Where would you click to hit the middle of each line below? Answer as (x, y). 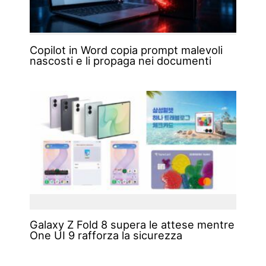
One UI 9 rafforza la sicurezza (106, 235)
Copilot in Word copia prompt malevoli (126, 50)
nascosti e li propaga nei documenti (120, 61)
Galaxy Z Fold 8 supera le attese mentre (132, 224)
